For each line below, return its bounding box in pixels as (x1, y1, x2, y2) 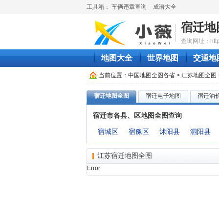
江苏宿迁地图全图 (97, 152, 152, 159)
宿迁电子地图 (146, 92, 181, 99)
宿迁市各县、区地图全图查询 (93, 111, 182, 119)
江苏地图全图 (181, 72, 217, 79)
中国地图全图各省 (128, 72, 175, 79)
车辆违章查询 (111, 3, 147, 10)
